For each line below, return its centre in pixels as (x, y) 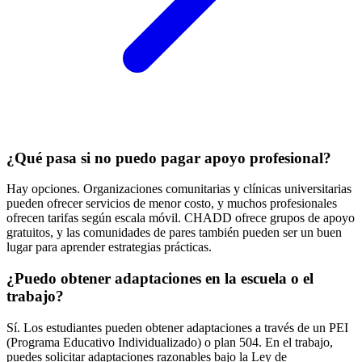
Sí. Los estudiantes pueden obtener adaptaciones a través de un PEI (177, 327)
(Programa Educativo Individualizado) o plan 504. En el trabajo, (170, 342)
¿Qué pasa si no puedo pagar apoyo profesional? (169, 158)
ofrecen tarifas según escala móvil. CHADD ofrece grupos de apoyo (181, 218)
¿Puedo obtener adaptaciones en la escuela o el (160, 279)
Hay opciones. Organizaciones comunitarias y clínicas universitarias (179, 189)
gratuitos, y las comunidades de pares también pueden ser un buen (174, 233)
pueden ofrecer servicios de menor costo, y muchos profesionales (172, 204)
